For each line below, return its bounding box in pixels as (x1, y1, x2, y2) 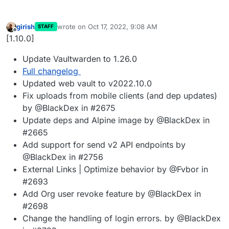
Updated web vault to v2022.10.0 (22, 78, 152, 88)
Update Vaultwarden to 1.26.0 (22, 53, 137, 64)
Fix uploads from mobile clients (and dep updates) (22, 90, 217, 101)
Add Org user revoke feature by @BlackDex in (22, 188, 201, 199)
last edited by (56, 27, 99, 35)
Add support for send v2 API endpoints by (22, 139, 186, 150)
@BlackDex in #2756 (22, 151, 103, 162)
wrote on (57, 22, 88, 31)
